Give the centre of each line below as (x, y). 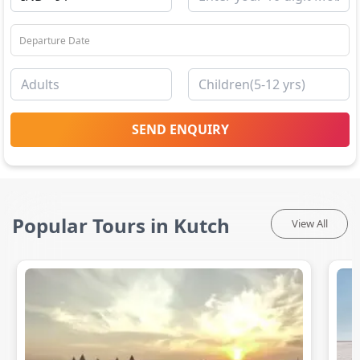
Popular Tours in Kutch (121, 225)
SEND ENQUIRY (180, 129)
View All (309, 223)
